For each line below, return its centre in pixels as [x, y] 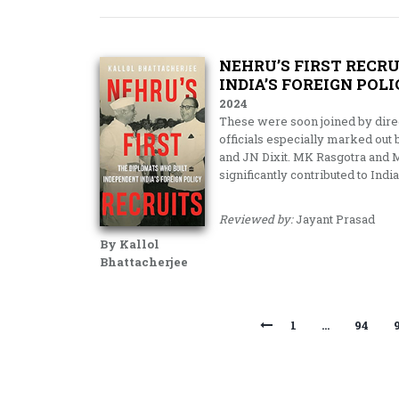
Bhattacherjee [144, 262]
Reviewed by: [256, 219]
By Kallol [130, 244]
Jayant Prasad [334, 219]
